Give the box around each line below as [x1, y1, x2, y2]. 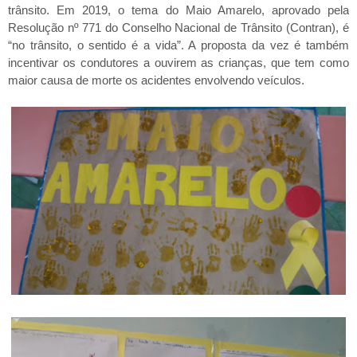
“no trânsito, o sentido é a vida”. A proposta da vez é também [8, 38, 349, 53]
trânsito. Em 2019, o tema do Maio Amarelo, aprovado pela [8, 3, 349, 18]
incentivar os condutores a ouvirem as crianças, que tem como [8, 56, 349, 70]
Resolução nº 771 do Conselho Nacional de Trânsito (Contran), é [8, 21, 349, 35]
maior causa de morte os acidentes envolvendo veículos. [8, 73, 304, 88]
